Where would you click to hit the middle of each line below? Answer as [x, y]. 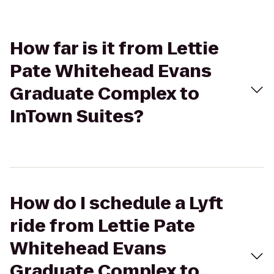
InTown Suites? [77, 117]
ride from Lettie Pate [102, 226]
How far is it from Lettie [114, 49]
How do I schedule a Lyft [117, 203]
